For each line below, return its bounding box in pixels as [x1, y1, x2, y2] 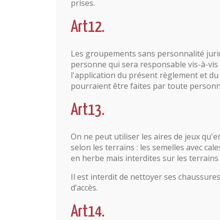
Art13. [71, 102, 107, 118]
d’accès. [71, 182, 98, 193]
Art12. [71, 19, 107, 35]
